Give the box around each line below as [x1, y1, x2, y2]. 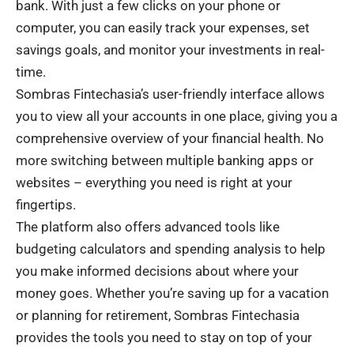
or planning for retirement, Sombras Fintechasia [16, 307, 299, 323]
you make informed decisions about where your [16, 262, 299, 279]
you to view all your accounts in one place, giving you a [16, 107, 337, 124]
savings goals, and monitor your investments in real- [16, 41, 325, 58]
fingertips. [16, 196, 76, 213]
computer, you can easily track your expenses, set [16, 19, 310, 36]
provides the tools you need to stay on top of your [16, 329, 312, 345]
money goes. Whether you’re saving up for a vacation [16, 284, 329, 301]
